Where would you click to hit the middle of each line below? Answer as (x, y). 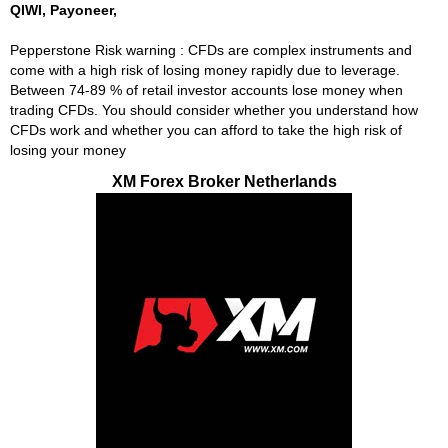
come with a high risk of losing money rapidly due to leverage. (205, 70)
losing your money (68, 150)
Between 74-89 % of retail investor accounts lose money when (206, 90)
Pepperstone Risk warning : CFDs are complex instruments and (211, 50)
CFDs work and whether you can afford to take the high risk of (206, 130)
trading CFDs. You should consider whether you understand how (214, 110)
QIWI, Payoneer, (63, 10)
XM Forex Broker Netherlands (224, 181)
